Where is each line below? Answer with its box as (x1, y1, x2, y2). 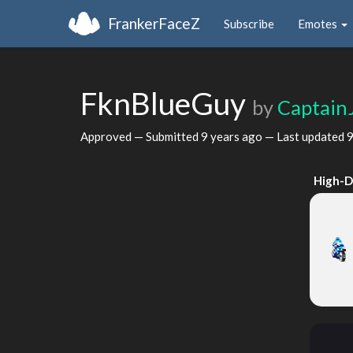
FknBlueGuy (80, 85, 252, 121)
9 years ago (201, 128, 262, 143)
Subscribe (224, 16, 274, 31)
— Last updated (262, 128, 347, 143)
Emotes (298, 16, 340, 31)
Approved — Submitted (80, 128, 201, 143)
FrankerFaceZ (108, 13, 200, 32)
